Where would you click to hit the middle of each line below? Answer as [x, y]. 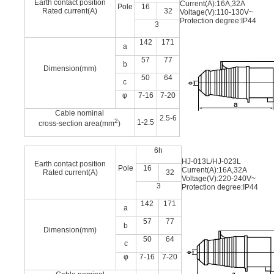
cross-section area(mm [77, 124]
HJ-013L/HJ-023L [211, 161]
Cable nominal [80, 113]
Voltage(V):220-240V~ [219, 179]
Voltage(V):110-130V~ [217, 12]
